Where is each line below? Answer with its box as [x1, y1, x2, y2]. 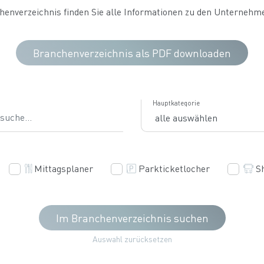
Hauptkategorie [153, 99, 200, 107]
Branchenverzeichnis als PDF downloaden [32, 46, 231, 60]
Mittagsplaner [34, 162, 93, 174]
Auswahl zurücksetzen [92, 233, 172, 244]
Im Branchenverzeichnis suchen [55, 211, 209, 225]
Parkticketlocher [138, 162, 210, 174]
